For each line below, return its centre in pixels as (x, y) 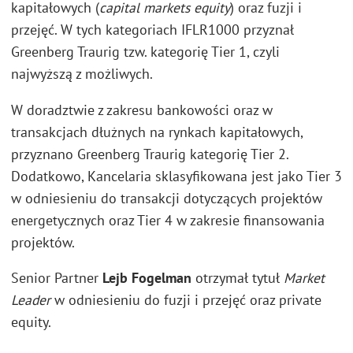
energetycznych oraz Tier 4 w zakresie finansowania (168, 220)
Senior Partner (57, 278)
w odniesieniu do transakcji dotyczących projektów (167, 198)
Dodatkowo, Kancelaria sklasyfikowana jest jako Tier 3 (176, 176)
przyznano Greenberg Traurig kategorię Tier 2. (150, 154)
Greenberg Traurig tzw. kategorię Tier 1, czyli (145, 52)
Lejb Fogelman (147, 278)
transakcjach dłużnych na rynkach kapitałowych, (157, 132)
